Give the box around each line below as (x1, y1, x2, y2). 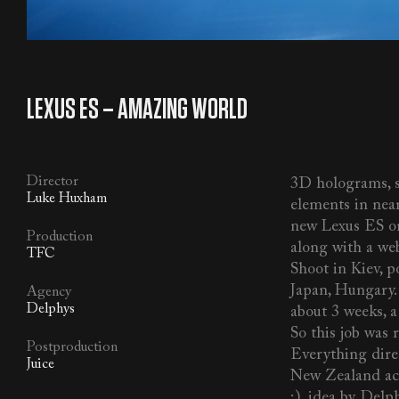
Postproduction (27, 340, 118, 355)
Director (27, 175, 78, 190)
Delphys (27, 302, 75, 317)
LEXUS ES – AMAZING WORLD (27, 95, 248, 125)
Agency (27, 285, 71, 300)
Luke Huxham (27, 191, 107, 207)
